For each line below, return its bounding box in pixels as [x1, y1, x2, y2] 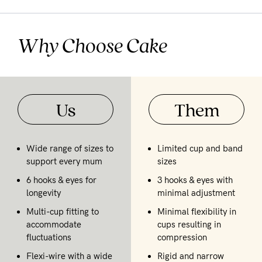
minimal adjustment [157, 187, 235, 198]
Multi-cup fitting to [26, 206, 99, 217]
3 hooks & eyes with [157, 174, 233, 185]
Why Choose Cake [18, 32, 167, 57]
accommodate [26, 219, 81, 230]
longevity [26, 187, 61, 198]
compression [157, 232, 207, 243]
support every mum [26, 156, 102, 167]
